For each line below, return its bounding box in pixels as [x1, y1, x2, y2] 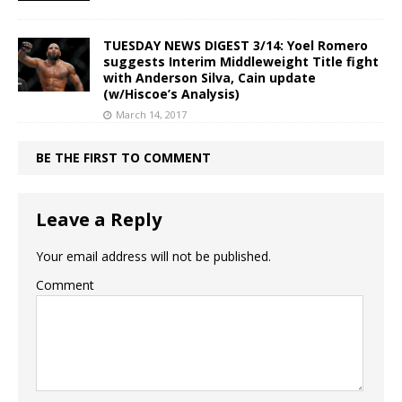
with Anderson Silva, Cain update [103, 69, 316, 87]
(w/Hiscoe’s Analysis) [103, 85, 240, 103]
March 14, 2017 [116, 108, 187, 122]
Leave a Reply [36, 207, 162, 232]
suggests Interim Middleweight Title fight [103, 53, 379, 71]
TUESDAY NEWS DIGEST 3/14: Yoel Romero [103, 37, 368, 55]
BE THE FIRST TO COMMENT [36, 149, 211, 167]
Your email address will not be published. [36, 248, 271, 266]
